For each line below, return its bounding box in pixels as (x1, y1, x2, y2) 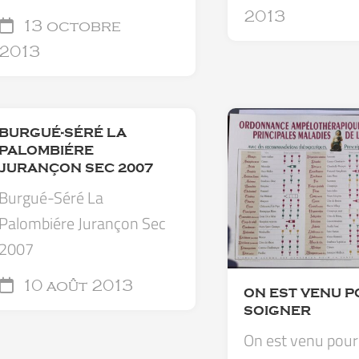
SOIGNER (244, 303, 311, 318)
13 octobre (18, 18, 121, 35)
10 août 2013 (18, 277, 133, 295)
